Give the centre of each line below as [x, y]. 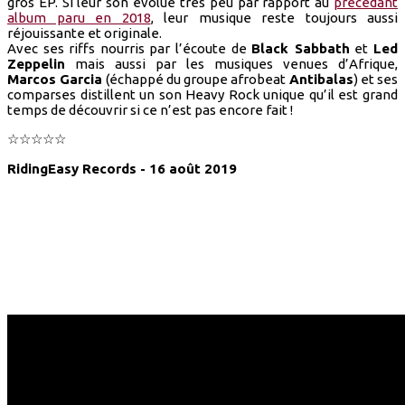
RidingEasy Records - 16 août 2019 [122, 168]
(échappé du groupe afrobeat [196, 79]
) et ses [375, 79]
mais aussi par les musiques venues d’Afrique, [231, 63]
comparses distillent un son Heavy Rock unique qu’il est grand [202, 94]
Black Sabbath [301, 48]
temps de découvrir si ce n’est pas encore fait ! [150, 109]
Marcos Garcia [55, 79]
